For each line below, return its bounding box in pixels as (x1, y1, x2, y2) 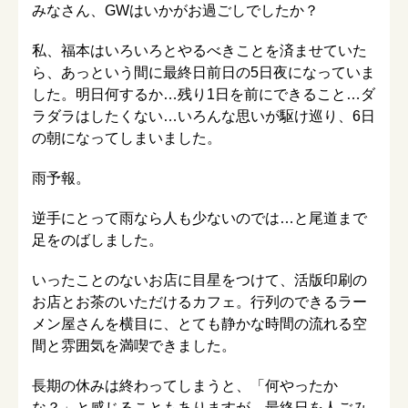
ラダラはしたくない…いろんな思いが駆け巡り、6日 (32, 107, 375, 124)
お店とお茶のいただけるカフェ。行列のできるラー (32, 293, 367, 310)
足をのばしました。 (32, 231, 163, 248)
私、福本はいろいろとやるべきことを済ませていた (32, 42, 367, 58)
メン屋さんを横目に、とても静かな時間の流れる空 (32, 315, 367, 331)
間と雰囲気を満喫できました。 (32, 337, 236, 353)
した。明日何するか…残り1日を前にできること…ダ (32, 86, 375, 102)
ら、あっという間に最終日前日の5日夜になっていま (32, 64, 375, 80)
